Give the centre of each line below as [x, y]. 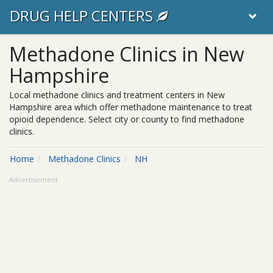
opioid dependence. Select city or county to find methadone [127, 119]
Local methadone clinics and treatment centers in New [117, 95]
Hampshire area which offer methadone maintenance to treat [131, 107]
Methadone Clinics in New [127, 54]
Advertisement [34, 179]
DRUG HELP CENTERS [83, 16]
